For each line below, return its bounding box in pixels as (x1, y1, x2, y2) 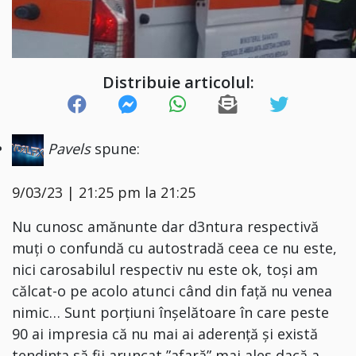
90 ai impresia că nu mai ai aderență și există (12, 323, 318, 343)
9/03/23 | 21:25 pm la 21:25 (12, 182, 195, 202)
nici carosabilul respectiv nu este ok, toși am (12, 259, 318, 279)
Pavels (48, 138, 91, 158)
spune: (95, 138, 140, 158)
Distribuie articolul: (102, 71, 254, 93)
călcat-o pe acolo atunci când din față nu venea (12, 281, 332, 300)
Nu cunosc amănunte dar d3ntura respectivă (12, 216, 319, 236)
